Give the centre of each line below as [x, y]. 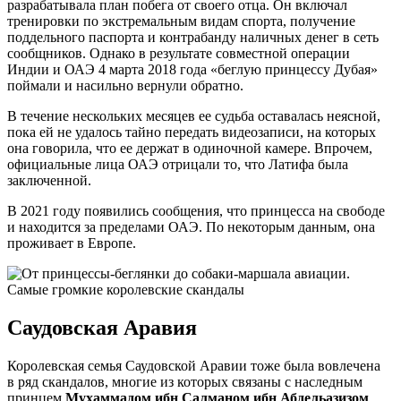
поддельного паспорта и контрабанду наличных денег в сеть [193, 38]
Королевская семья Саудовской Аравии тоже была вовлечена [194, 366]
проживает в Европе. [72, 243]
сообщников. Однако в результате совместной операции [179, 54]
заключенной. [49, 181]
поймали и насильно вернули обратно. [125, 86]
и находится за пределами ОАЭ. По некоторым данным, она [191, 227]
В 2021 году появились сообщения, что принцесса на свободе [196, 211]
